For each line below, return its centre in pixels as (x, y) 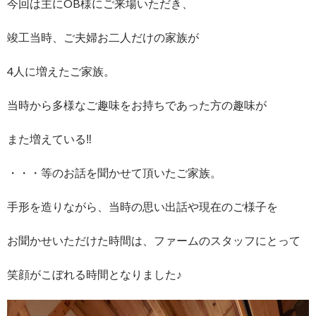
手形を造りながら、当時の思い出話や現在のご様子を (142, 206)
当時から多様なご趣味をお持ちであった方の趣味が (137, 104)
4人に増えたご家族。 (61, 71)
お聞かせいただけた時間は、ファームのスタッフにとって (154, 240)
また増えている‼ (49, 138)
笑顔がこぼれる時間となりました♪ (95, 274)
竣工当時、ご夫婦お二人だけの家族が (103, 37)
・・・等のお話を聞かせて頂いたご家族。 (114, 172)
